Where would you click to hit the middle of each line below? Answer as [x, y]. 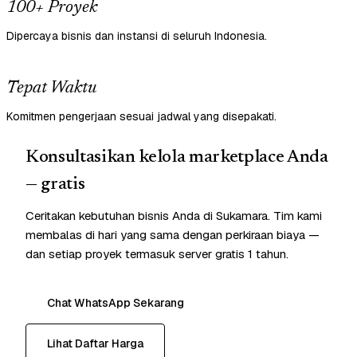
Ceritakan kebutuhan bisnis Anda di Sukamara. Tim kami [174, 216]
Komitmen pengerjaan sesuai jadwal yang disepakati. [141, 117]
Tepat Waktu [51, 89]
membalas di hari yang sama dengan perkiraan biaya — [173, 235]
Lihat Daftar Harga [95, 344]
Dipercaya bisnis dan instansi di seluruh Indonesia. [137, 36]
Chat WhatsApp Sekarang [116, 303]
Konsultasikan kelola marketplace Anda [177, 158]
